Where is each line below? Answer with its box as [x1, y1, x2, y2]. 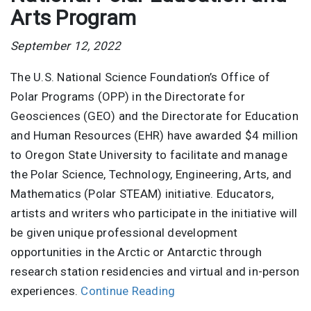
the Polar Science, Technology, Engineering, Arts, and [10, 167, 292, 181]
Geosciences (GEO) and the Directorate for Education [10, 108, 299, 123]
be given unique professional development [10, 225, 237, 239]
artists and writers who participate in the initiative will [10, 205, 298, 220]
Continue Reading [81, 283, 176, 298]
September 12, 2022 [10, 38, 121, 53]
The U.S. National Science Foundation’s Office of [10, 69, 270, 84]
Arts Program [10, 5, 136, 30]
